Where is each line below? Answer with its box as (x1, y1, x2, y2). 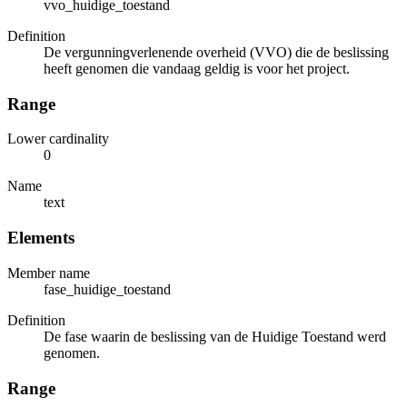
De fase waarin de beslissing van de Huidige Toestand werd (44, 328, 386, 344)
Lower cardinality (7, 131, 109, 147)
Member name (7, 264, 90, 281)
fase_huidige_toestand (44, 281, 171, 297)
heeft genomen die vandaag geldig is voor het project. (44, 60, 350, 76)
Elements (7, 228, 74, 248)
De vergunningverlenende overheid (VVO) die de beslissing (44, 44, 389, 60)
